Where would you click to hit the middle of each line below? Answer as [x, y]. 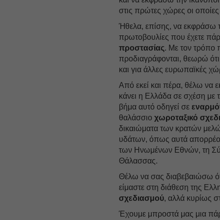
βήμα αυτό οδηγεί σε [155, 107]
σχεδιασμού [142, 198]
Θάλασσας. [138, 161]
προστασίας [142, 48]
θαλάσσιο [137, 117]
